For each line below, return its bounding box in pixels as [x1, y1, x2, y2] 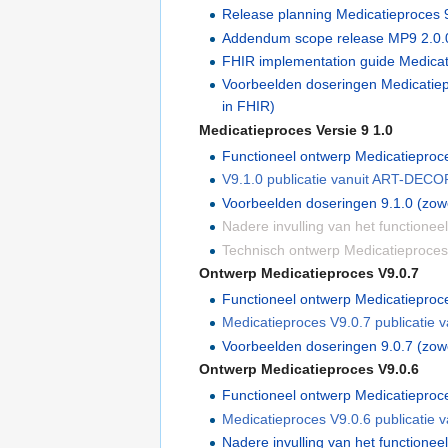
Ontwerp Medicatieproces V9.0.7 [199, 264, 420, 281]
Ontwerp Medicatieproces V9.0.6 [199, 361, 420, 378]
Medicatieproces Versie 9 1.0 [199, 121, 394, 138]
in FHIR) [221, 98, 275, 115]
